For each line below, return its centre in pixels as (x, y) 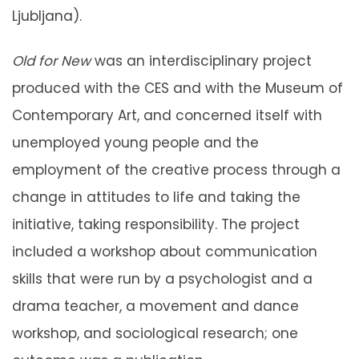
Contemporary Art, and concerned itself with (167, 115)
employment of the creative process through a (176, 169)
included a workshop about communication (165, 251)
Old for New (51, 61)
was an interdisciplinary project (201, 61)
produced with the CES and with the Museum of (177, 88)
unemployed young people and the (135, 142)
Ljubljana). (47, 16)
